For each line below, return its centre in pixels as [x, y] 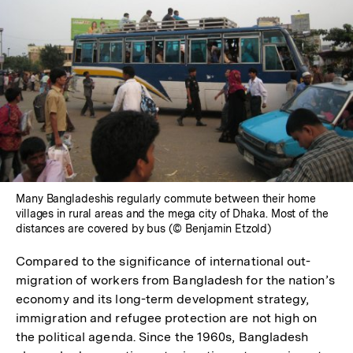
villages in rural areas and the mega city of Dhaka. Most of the [172, 213]
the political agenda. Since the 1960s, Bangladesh [162, 336]
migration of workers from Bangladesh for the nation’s [175, 280]
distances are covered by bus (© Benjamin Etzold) [144, 228]
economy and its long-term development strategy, [163, 299]
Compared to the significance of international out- [163, 261]
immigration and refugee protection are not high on [167, 318]
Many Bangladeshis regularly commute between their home [166, 198]
